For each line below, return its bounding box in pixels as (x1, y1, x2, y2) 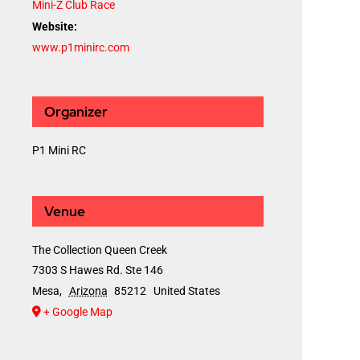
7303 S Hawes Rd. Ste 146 (32, 264, 163, 277)
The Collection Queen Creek (32, 243, 167, 257)
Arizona (68, 284, 108, 298)
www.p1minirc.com (32, 41, 129, 55)
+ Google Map (43, 305, 112, 319)
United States (153, 284, 220, 298)
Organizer (44, 103, 108, 121)
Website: (32, 20, 77, 34)
